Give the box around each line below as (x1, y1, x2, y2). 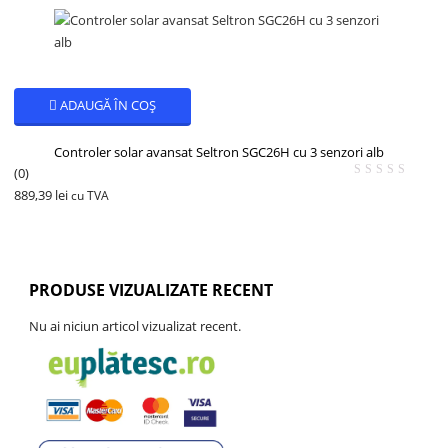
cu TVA (71, 186, 110, 204)
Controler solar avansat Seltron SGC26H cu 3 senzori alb (54, 142, 384, 161)
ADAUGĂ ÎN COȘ (60, 95, 157, 114)
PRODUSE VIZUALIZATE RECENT (29, 278, 274, 301)
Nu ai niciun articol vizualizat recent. (29, 316, 242, 335)
